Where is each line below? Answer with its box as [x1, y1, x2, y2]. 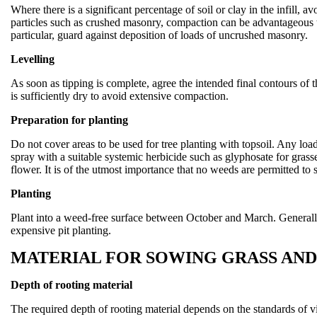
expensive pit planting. [11, 224, 111, 236]
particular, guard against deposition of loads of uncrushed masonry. [11, 29, 308, 41]
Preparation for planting [11, 114, 128, 126]
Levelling [11, 53, 54, 65]
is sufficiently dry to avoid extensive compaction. [11, 90, 229, 102]
